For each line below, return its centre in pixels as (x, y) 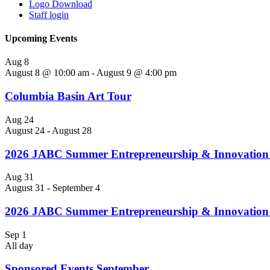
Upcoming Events (41, 39)
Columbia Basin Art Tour (68, 96)
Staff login (49, 14)
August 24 (25, 130)
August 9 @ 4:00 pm (137, 73)
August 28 (72, 130)
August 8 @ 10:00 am (47, 73)
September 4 (76, 188)
